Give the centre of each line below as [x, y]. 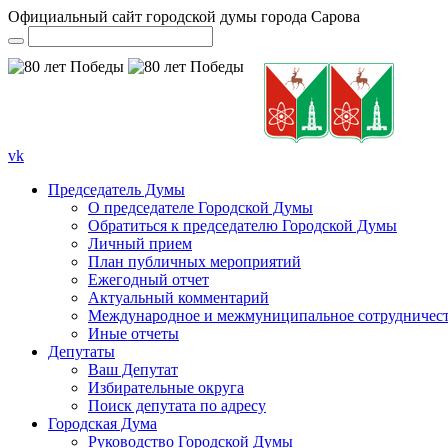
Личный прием [140, 243]
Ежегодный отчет [148, 279]
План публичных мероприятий [194, 261]
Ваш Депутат [133, 369]
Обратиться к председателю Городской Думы [242, 225]
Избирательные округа [166, 387]
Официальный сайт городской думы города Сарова [184, 16]
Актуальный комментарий [178, 297]
